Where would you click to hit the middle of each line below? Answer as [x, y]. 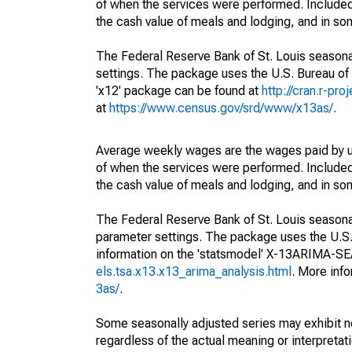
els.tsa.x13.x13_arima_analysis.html [194, 271]
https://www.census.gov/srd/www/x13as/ [221, 108]
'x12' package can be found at [179, 91]
